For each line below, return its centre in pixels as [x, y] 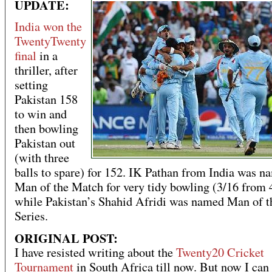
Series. [31, 216]
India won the [48, 27]
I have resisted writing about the [95, 253]
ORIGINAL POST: [66, 238]
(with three [42, 158]
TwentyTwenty [50, 41]
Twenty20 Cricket [220, 253]
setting [31, 85]
